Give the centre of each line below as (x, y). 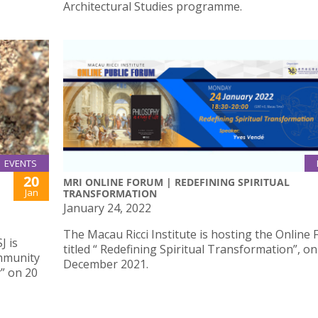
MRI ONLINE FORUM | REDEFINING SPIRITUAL (176, 182)
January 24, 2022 (107, 208)
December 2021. (106, 264)
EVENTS (21, 163)
